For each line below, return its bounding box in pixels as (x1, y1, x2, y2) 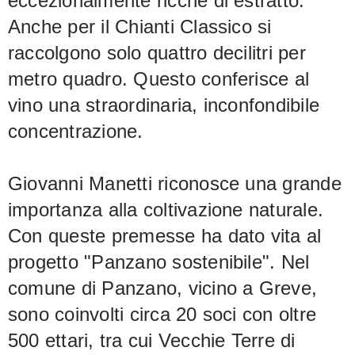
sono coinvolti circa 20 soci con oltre (8, 303, 317, 326)
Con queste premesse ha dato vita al (8, 225, 322, 247)
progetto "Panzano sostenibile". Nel (8, 251, 310, 273)
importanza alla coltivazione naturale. (8, 199, 324, 221)
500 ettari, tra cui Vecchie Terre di (8, 330, 296, 352)
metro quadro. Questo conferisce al (8, 68, 310, 90)
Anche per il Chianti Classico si (8, 16, 272, 38)
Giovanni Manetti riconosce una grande (8, 173, 342, 195)
